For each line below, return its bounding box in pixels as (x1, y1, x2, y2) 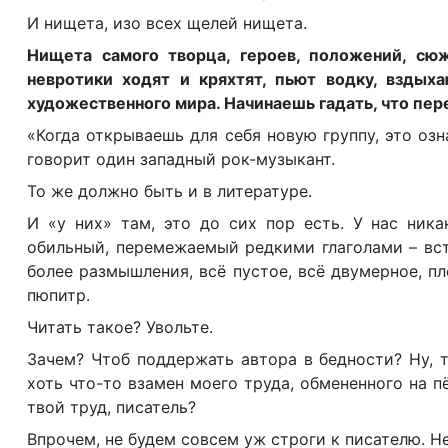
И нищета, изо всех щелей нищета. (27, 13, 307, 33)
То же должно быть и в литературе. (27, 181, 312, 201)
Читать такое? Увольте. (27, 317, 213, 337)
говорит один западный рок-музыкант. (27, 149, 335, 169)
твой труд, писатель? (27, 397, 196, 417)
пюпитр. (27, 285, 90, 305)
